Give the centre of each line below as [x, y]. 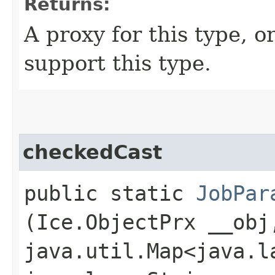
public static [110, 193]
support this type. [118, 63]
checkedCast [92, 152]
